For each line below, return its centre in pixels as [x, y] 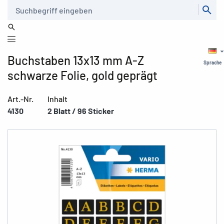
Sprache [212, 62]
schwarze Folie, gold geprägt [82, 75]
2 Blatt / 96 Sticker [81, 111]
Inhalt [57, 99]
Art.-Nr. [20, 99]
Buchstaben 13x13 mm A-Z [76, 60]
